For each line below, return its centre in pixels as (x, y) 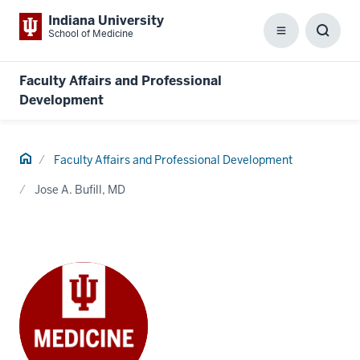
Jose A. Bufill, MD (80, 190)
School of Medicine (91, 34)
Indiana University (106, 20)
